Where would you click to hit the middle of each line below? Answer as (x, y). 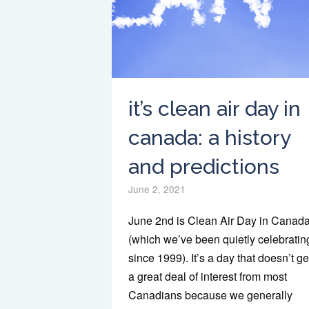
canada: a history (209, 138)
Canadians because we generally (210, 295)
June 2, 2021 (157, 189)
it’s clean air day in (215, 109)
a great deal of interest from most (208, 277)
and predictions (204, 167)
